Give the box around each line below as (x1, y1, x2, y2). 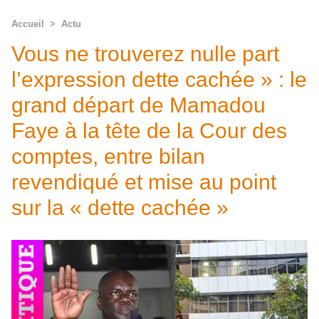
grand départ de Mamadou (11, 93, 266, 117)
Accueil (11, 19, 44, 29)
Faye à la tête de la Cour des (11, 119, 287, 142)
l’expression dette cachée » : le (11, 68, 307, 91)
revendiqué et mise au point (11, 170, 276, 194)
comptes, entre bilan (11, 145, 205, 168)
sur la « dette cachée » (11, 196, 229, 219)
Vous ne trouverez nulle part (11, 42, 279, 66)
